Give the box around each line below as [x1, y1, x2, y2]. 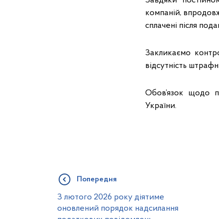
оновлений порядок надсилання [57, 204, 178, 213]
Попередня [77, 175, 117, 183]
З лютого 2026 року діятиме [57, 193, 164, 201]
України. [145, 102, 176, 110]
